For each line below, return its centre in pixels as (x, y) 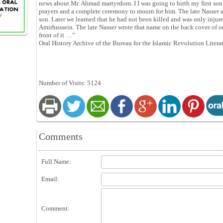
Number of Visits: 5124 (70, 83)
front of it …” (58, 35)
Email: (50, 179)
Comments (61, 136)
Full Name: (56, 162)
